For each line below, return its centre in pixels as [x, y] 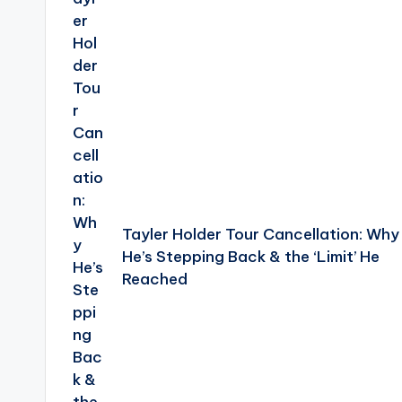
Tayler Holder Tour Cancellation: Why [260, 234]
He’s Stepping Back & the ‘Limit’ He [250, 256]
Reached [154, 279]
